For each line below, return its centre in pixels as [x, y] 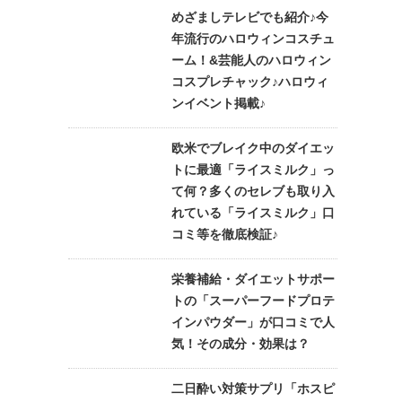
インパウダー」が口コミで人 [253, 322]
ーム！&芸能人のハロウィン [251, 60]
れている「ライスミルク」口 [253, 213]
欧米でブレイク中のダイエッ [253, 148]
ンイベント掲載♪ [218, 103]
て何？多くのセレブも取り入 [253, 191]
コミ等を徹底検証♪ [225, 234]
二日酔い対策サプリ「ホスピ [253, 389]
